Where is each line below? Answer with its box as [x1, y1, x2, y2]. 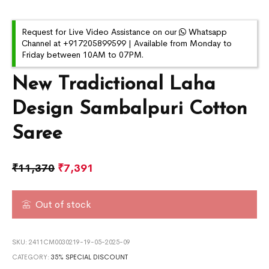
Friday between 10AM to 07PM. [22, 49, 144, 60]
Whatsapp [186, 26, 228, 37]
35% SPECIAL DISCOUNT [51, 252, 128, 261]
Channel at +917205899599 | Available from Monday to [22, 37, 232, 49]
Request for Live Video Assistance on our [22, 26, 180, 37]
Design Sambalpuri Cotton [12, 99, 248, 119]
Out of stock [35, 198, 91, 211]
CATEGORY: [12, 252, 52, 261]
